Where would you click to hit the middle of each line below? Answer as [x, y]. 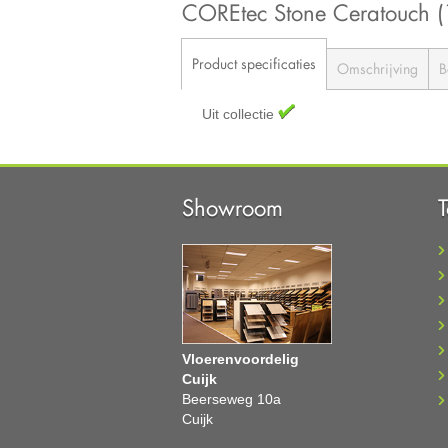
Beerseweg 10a [231, 399]
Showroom [232, 208]
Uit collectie [240, 114]
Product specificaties [254, 64]
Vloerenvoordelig [240, 359]
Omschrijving [377, 69]
